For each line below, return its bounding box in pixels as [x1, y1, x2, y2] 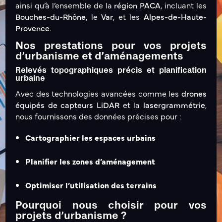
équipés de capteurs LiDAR [15, 99, 119, 111]
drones [181, 88, 207, 99]
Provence [15, 22, 50, 34]
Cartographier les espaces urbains [25, 132, 156, 143]
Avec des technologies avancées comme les [15, 88, 181, 99]
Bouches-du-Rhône [15, 11, 86, 22]
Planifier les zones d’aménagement [25, 156, 156, 167]
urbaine [15, 75, 46, 83]
